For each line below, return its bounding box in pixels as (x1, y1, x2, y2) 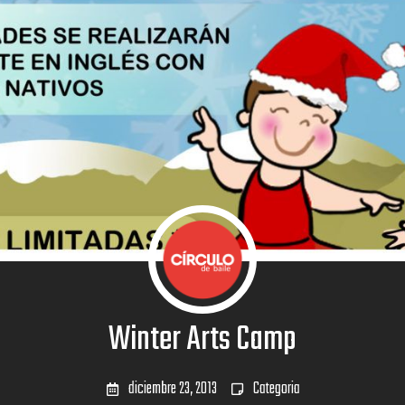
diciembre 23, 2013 (127, 375, 217, 402)
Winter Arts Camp (108, 314, 297, 366)
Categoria (252, 375, 300, 402)
